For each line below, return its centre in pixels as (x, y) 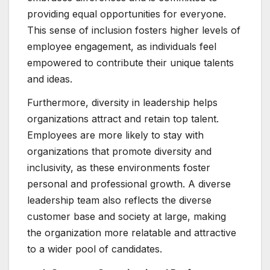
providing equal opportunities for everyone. (127, 14)
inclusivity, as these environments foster (119, 168)
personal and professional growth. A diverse (129, 184)
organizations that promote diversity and (119, 152)
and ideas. (50, 79)
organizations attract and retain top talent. (123, 119)
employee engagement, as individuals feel (122, 46)
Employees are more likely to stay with (115, 135)
